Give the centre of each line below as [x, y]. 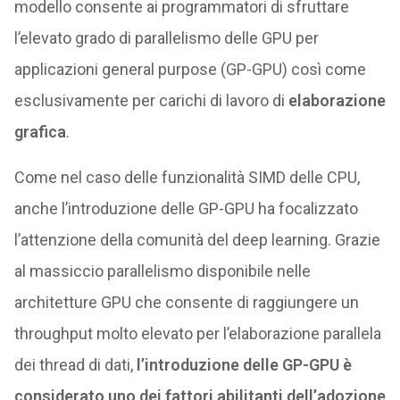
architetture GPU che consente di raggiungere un [186, 302]
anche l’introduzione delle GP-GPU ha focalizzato [186, 208]
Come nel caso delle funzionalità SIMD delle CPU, [187, 177]
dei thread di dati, [75, 365]
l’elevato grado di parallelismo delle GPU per [166, 38]
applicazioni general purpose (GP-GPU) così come [190, 69]
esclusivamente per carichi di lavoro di [151, 100]
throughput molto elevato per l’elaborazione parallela [197, 333]
